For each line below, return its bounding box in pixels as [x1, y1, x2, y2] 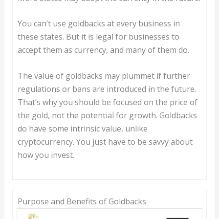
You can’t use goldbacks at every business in [17, 18, 180, 29]
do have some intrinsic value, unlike [17, 123, 148, 134]
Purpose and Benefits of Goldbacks [17, 196, 146, 207]
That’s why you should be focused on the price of [17, 96, 197, 108]
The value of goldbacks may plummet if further [17, 70, 190, 81]
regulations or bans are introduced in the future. [17, 83, 196, 94]
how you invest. [17, 149, 74, 160]
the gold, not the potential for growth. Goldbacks [17, 109, 197, 121]
